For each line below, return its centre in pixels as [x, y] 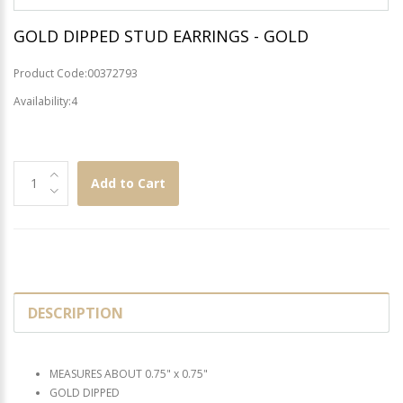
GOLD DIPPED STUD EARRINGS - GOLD [161, 36]
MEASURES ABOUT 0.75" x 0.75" [129, 373]
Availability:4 [45, 101]
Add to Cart [128, 183]
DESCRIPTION [76, 313]
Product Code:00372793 [76, 73]
